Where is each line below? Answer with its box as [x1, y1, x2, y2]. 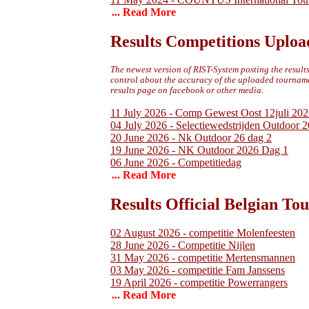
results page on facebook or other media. [110, 85, 263, 95]
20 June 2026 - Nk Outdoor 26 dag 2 [110, 131, 272, 143]
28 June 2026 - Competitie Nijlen [110, 239, 255, 252]
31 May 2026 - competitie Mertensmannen [110, 252, 295, 264]
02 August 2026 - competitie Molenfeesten [110, 227, 295, 239]
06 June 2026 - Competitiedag [110, 156, 241, 168]
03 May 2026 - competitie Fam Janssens [110, 264, 285, 277]
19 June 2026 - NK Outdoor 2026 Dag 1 [110, 143, 288, 156]
